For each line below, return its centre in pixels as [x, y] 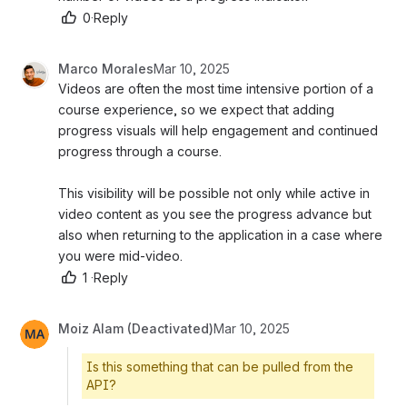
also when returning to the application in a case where [220, 234]
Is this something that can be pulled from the [220, 366]
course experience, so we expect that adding [196, 109]
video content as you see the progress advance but [215, 213]
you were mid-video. [122, 255]
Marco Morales [106, 68]
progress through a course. [142, 151]
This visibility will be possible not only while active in [214, 193]
